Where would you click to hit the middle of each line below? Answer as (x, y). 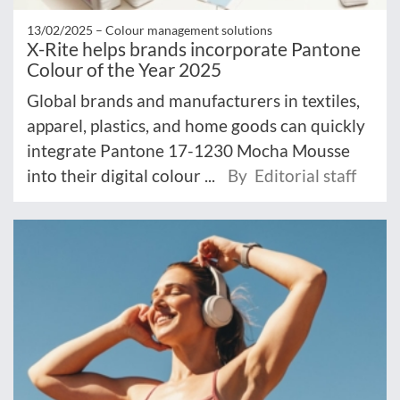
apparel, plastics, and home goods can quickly (196, 126)
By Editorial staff (292, 176)
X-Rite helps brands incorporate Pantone (194, 49)
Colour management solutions (189, 30)
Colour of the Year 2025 (124, 70)
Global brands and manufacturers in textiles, (193, 101)
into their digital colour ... (123, 176)
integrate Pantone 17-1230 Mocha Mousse (188, 151)
